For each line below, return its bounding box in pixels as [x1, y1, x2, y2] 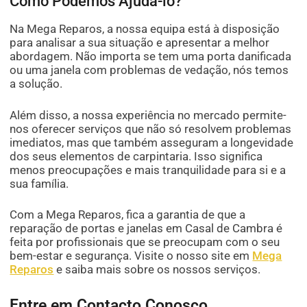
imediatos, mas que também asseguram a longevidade [10, 135, 294, 149]
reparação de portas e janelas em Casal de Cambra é [10, 221, 283, 236]
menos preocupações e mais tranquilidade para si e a [10, 162, 286, 177]
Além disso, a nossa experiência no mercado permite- [10, 108, 287, 122]
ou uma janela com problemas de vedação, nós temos [10, 62, 289, 77]
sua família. [10, 176, 69, 191]
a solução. [10, 76, 63, 90]
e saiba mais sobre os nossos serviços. [53, 262, 261, 277]
